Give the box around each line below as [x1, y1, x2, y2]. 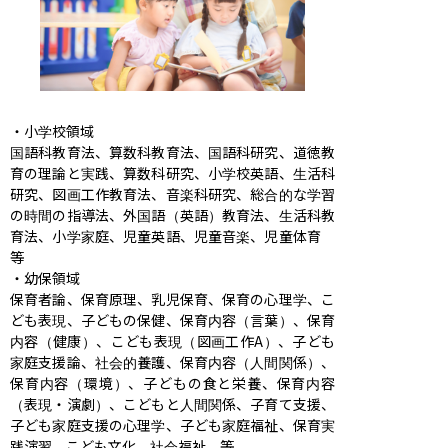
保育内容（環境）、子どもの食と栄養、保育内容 [10, 372, 335, 393]
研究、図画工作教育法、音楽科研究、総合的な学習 [10, 183, 335, 204]
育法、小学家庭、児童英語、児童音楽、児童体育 [10, 225, 335, 246]
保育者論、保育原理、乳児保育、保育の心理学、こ [10, 288, 335, 309]
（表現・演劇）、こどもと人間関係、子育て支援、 [10, 393, 335, 414]
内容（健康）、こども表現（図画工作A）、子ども [10, 330, 335, 351]
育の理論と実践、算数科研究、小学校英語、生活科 [10, 162, 335, 183]
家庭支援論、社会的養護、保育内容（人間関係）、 [10, 351, 335, 372]
